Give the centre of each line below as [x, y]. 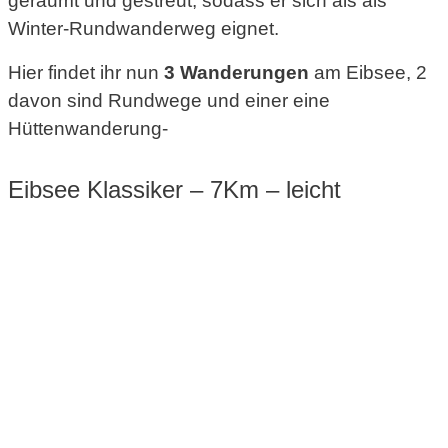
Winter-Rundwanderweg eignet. [143, 29]
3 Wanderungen [236, 72]
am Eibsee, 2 [368, 72]
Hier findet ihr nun [86, 72]
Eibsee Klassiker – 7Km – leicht [174, 189]
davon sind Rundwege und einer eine [169, 100]
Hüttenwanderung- [88, 128]
